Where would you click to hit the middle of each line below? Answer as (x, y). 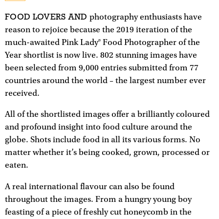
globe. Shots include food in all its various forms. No (103, 140)
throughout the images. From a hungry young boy (98, 199)
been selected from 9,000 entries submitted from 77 (102, 68)
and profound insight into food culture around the (99, 127)
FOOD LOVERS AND (46, 17)
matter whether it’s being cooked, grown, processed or (107, 153)
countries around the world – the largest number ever (105, 80)
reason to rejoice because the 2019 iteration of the (99, 30)
